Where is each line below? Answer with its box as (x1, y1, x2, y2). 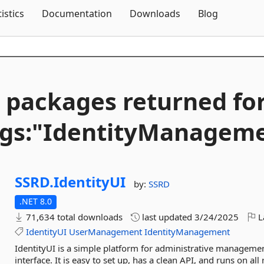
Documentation (42, 7, 112, 20)
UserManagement (69, 226, 143, 237)
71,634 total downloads (24, 211, 123, 223)
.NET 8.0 (19, 196, 52, 207)
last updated (140, 211, 195, 223)
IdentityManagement (144, 226, 230, 237)
